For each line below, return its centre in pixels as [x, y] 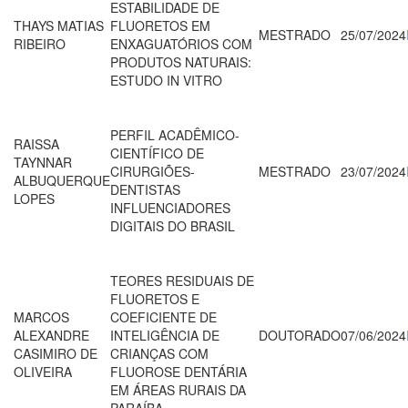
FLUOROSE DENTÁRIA [178, 371]
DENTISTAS [145, 189]
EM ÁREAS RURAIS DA [178, 389]
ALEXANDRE [51, 335]
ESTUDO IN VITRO [166, 80]
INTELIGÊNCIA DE [165, 335]
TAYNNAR [43, 162]
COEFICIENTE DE [163, 316]
